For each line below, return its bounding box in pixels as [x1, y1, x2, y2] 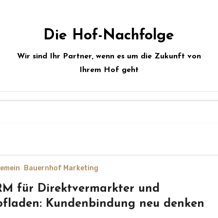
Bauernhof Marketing [23, 164, 98, 172]
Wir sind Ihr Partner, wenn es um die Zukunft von [17, 53, 201, 60]
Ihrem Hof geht [79, 66, 139, 74]
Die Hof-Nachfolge [43, 28, 175, 43]
